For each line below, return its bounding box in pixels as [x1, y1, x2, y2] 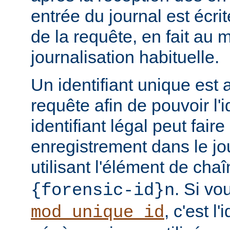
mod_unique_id [31, 202, 164, 222]
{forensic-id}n [31, 180, 175, 200]
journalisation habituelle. [31, 47, 219, 67]
